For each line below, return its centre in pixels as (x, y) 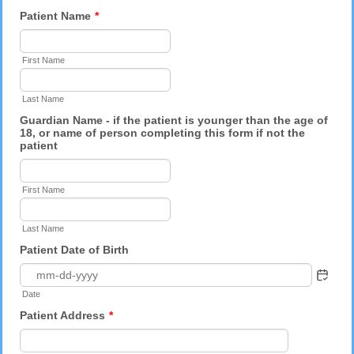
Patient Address (63, 315)
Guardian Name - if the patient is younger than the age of (174, 121)
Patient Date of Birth (75, 250)
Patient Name (56, 16)
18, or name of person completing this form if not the (163, 133)
